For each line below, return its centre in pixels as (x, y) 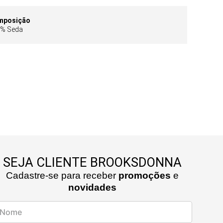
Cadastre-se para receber (62, 175)
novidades (93, 187)
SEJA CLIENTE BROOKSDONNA (93, 162)
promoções (145, 175)
